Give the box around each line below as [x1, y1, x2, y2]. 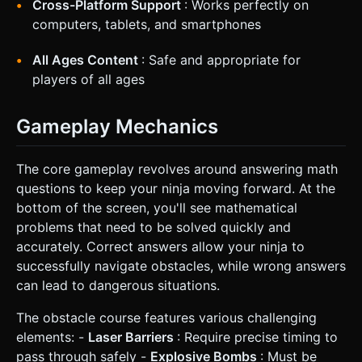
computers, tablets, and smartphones [32, 16, 261, 33]
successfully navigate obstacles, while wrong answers [16, 257, 346, 274]
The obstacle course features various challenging [16, 309, 317, 326]
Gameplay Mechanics [16, 115, 218, 139]
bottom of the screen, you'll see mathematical [16, 199, 297, 216]
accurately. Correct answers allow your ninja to [16, 238, 305, 255]
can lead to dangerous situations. [16, 276, 220, 293]
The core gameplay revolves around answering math [16, 160, 338, 177]
